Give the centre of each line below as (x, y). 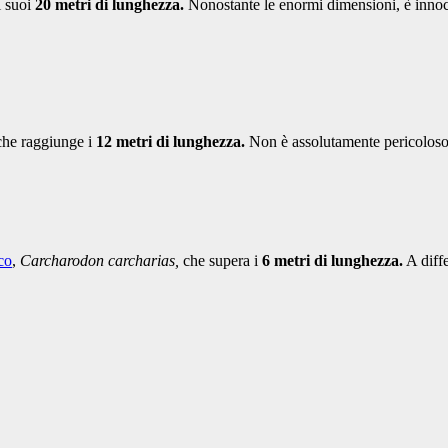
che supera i (222, 260)
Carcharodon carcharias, (101, 260)
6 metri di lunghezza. (332, 260)
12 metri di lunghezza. (170, 142)
